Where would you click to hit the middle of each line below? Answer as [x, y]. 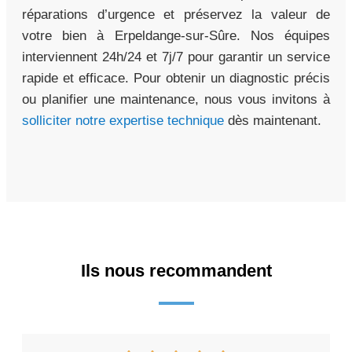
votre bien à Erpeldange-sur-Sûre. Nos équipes [176, 36]
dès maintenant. [273, 121]
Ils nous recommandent [176, 271]
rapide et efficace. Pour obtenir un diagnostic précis [176, 79]
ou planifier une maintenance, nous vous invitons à [176, 100]
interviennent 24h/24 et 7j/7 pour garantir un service [176, 57]
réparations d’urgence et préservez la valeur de [176, 15]
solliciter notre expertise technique [123, 121]
